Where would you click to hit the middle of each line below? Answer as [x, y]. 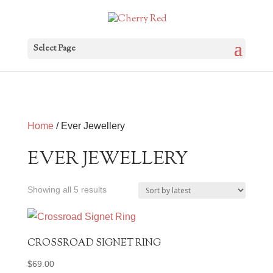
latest [116, 219]
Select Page [54, 49]
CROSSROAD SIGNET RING [94, 243]
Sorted [119, 189]
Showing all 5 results [67, 190]
